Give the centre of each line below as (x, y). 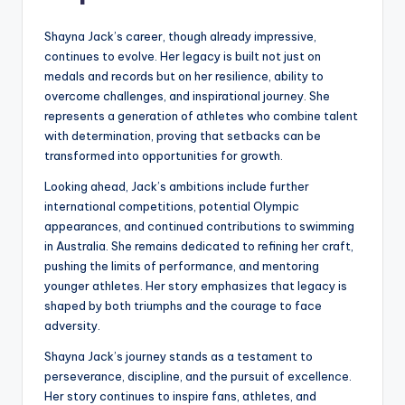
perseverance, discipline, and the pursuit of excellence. (198, 377)
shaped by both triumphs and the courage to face (183, 306)
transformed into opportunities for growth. (164, 156)
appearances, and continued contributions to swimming (199, 226)
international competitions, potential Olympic (172, 207)
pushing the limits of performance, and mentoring (182, 266)
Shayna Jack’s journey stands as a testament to (179, 357)
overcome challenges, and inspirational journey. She (187, 96)
